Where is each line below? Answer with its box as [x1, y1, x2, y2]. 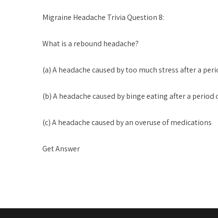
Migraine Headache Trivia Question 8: [42, 12, 164, 22]
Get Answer [42, 144, 80, 154]
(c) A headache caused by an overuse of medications [42, 117, 212, 127]
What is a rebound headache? [42, 38, 139, 49]
